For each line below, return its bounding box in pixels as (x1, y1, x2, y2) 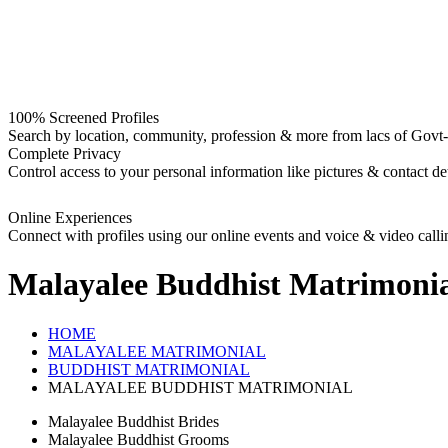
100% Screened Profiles (8, 109, 159, 126)
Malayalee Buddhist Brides (48, 412, 219, 430)
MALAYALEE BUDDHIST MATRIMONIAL (48, 378, 353, 396)
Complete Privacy (8, 145, 121, 162)
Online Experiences (8, 209, 132, 226)
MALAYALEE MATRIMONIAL (48, 342, 266, 360)
